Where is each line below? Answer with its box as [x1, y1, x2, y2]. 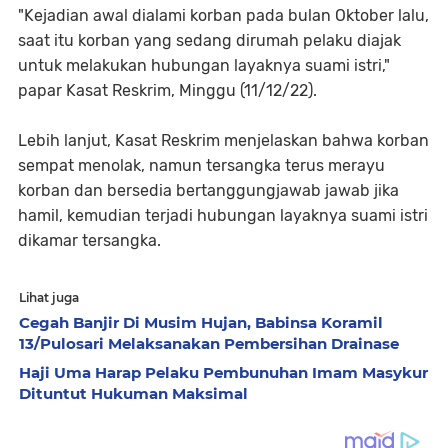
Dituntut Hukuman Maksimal [19, 383, 248, 403]
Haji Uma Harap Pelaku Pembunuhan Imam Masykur [19, 362, 428, 382]
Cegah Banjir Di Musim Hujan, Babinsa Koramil [19, 312, 383, 332]
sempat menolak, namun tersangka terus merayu [18, 155, 385, 175]
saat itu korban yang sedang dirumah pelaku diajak [18, 30, 401, 50]
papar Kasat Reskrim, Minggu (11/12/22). [18, 80, 317, 100]
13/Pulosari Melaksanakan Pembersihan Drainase [19, 333, 399, 353]
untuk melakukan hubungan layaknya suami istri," [18, 55, 390, 75]
